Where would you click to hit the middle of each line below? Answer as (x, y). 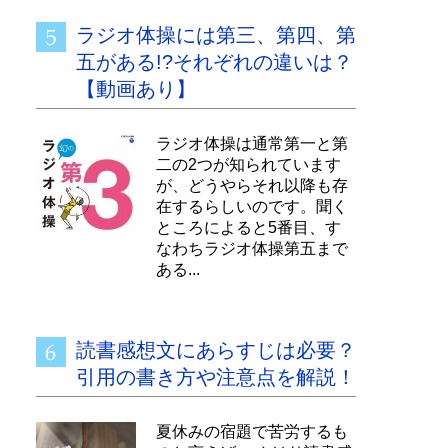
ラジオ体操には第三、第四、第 (216, 35)
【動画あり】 (136, 89)
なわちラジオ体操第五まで (252, 248)
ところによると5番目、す (248, 227)
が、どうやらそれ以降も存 (252, 185)
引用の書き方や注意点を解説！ (216, 377)
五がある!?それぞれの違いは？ (214, 62)
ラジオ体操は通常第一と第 (252, 143)
